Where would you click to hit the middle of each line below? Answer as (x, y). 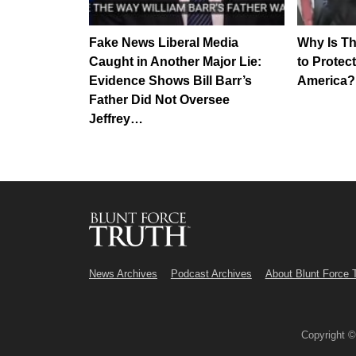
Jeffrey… (116, 118)
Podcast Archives (211, 274)
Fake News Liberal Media (164, 42)
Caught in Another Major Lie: (175, 61)
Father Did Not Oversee (159, 99)
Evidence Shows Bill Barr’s (170, 80)
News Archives (123, 274)
